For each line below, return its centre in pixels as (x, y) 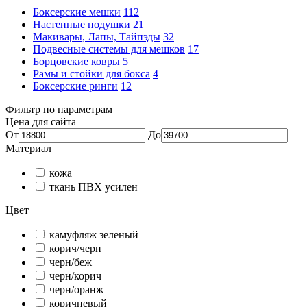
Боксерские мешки (77, 12)
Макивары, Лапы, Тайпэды (97, 36)
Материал (28, 148)
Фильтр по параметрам (59, 109)
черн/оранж (76, 289)
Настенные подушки (82, 24)
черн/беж (71, 262)
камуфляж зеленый (94, 234)
